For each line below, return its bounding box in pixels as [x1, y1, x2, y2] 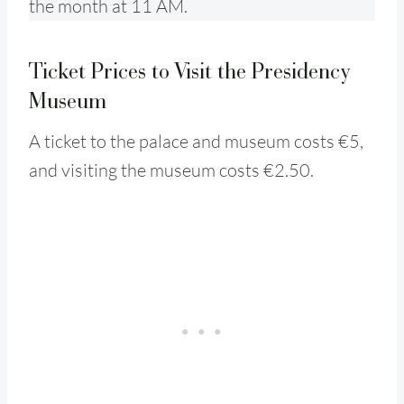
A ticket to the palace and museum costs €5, [29, 129, 363, 152]
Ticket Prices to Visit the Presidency [29, 56, 351, 85]
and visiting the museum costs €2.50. [29, 158, 314, 181]
